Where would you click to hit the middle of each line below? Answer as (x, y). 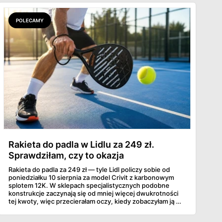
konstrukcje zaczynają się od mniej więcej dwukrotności (93, 194)
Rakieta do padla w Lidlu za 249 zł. (81, 145)
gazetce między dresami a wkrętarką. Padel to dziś (85, 209)
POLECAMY (30, 21)
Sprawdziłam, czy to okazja (66, 156)
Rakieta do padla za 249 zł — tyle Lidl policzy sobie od (89, 170)
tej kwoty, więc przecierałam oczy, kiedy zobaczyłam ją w (95, 201)
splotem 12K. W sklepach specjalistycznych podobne (89, 186)
